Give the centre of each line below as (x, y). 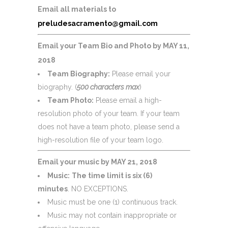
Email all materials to (77, 9)
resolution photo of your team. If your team (109, 113)
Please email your (140, 74)
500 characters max (108, 87)
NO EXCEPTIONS (99, 189)
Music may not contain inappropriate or (112, 215)
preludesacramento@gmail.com (98, 23)
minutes (53, 189)
